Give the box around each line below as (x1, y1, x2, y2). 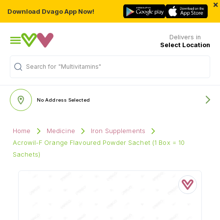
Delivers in (169, 33, 201, 41)
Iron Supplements (90, 127, 146, 135)
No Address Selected (37, 97, 90, 103)
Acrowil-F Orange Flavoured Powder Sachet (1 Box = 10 (13, 139, 185, 146)
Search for (26, 63, 56, 70)
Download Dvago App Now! (7, 7, 94, 15)
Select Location (160, 41, 210, 49)
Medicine (46, 127, 75, 135)
